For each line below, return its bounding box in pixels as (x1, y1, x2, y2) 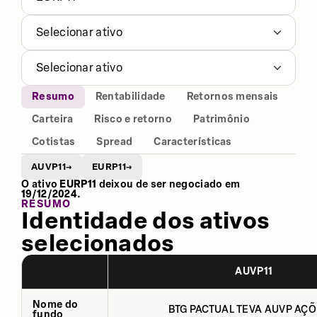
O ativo (21, 178, 60, 190)
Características (154, 136, 232, 148)
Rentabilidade (95, 91, 166, 103)
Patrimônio (192, 113, 250, 125)
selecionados (21, 229, 175, 257)
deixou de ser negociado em (96, 178, 241, 190)
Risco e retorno (94, 113, 172, 125)
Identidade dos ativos (21, 207, 270, 234)
